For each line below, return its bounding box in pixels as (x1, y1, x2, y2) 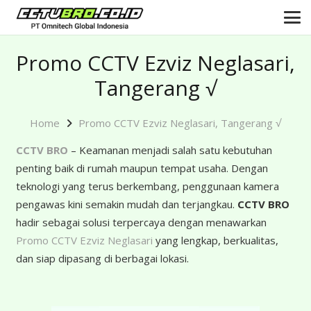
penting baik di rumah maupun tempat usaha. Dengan (15, 161, 268, 175)
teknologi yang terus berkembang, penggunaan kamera (15, 179, 279, 193)
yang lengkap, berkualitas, (152, 233, 278, 247)
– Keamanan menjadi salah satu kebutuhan (67, 143, 272, 157)
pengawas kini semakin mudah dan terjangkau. (15, 197, 237, 211)
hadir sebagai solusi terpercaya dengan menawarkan (15, 215, 267, 229)
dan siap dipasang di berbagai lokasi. (15, 251, 189, 265)
